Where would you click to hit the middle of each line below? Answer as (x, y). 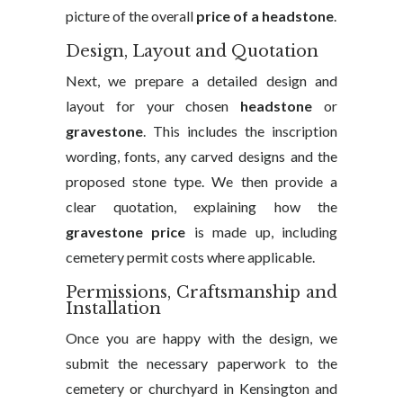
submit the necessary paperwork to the (201, 363)
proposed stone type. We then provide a (201, 181)
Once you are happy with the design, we (201, 338)
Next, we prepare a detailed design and (201, 81)
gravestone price (125, 232)
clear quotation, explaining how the (201, 206)
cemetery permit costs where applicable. (190, 257)
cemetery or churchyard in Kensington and (201, 388)
